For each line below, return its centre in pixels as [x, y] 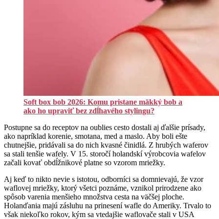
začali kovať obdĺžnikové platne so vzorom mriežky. [86, 163]
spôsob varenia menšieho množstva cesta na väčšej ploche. [94, 197]
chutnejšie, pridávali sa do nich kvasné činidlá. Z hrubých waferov [106, 145]
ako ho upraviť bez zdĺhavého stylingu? [89, 111]
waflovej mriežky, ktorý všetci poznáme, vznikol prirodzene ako [103, 188]
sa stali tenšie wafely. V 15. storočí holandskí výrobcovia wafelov [105, 154]
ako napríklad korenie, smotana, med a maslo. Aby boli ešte [96, 136]
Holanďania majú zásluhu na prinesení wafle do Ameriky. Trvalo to [108, 206]
